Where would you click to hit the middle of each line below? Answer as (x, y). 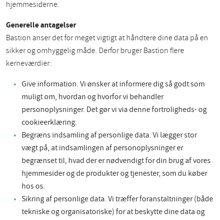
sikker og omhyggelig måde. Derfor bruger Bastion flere (95, 51)
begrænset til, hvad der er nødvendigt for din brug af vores (116, 161)
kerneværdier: (29, 64)
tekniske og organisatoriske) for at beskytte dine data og (113, 212)
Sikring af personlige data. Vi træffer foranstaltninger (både (117, 199)
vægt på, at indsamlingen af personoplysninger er (102, 148)
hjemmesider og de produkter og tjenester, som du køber (114, 174)
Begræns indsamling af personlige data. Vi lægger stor (109, 135)
